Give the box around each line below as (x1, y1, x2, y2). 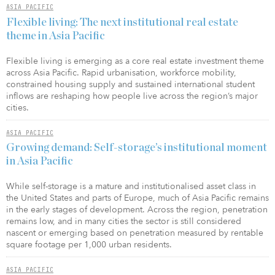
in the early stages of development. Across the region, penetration (6, 204, 268, 216)
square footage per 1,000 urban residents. (6, 239, 172, 251)
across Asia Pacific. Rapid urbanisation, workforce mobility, (6, 66, 236, 79)
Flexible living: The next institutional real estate (6, 17, 238, 28)
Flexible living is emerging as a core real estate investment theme (6, 55, 264, 67)
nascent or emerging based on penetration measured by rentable (6, 227, 263, 239)
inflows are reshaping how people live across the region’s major (6, 90, 258, 102)
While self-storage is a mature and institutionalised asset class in (6, 180, 256, 193)
